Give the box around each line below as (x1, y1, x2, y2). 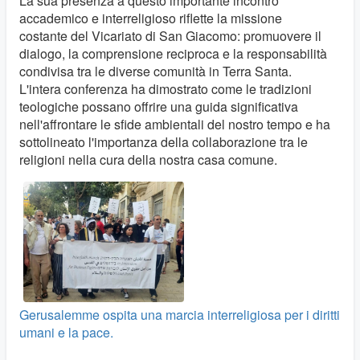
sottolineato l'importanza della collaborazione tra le (19, 133, 308, 151)
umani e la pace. (19, 323, 113, 342)
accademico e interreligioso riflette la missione (19, 9, 282, 27)
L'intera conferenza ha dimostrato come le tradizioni (19, 80, 312, 98)
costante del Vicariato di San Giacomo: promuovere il (19, 27, 321, 45)
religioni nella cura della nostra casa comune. (19, 150, 277, 169)
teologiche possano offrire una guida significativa (19, 97, 298, 116)
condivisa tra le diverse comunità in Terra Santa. (19, 62, 292, 80)
